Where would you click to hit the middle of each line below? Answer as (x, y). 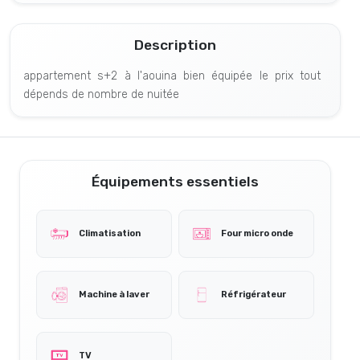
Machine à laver (114, 294)
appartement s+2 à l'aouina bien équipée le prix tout (172, 76)
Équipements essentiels (175, 181)
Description (175, 45)
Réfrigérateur (254, 294)
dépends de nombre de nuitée (101, 94)
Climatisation (110, 233)
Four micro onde (257, 233)
